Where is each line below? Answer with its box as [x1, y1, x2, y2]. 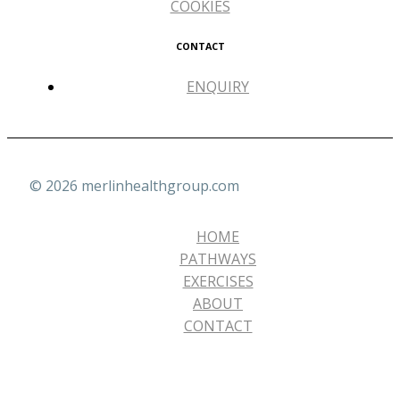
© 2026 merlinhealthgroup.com [29, 176, 239, 196]
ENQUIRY [187, 77, 249, 96]
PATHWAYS [179, 249, 256, 269]
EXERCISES [182, 271, 254, 291]
